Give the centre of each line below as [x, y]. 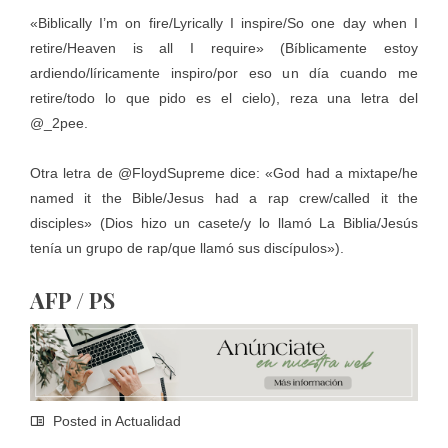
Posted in [82, 421]
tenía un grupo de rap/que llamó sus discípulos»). [187, 247]
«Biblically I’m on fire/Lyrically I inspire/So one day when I [224, 22]
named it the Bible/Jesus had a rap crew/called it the [224, 197]
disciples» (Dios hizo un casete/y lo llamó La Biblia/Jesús [224, 222]
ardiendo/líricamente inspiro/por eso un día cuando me [224, 72]
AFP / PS [72, 299]
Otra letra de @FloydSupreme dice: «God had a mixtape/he [224, 172]
